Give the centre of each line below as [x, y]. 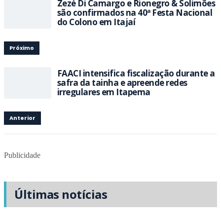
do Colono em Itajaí [96, 22]
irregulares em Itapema [104, 92]
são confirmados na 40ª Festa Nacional [135, 13]
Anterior [22, 118]
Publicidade [22, 155]
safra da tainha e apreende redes [122, 83]
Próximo [22, 48]
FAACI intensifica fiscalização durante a [136, 74]
